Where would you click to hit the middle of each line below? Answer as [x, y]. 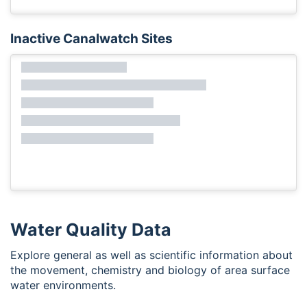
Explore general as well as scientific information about [151, 255]
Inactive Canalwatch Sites [91, 39]
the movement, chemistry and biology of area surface [150, 270]
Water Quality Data [91, 230]
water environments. [63, 285]
